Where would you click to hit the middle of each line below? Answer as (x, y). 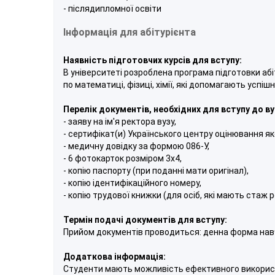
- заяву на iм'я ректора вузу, (120, 121)
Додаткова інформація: (114, 256)
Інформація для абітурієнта (130, 32)
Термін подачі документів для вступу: (145, 219)
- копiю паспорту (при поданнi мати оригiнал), (156, 170)
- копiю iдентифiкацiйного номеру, (132, 183)
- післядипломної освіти (112, 8)
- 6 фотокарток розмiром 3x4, (122, 158)
